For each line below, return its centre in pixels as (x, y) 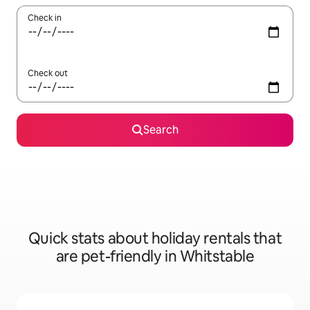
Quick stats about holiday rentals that (155, 238)
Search (161, 130)
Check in (45, 18)
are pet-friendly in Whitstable (155, 256)
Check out (48, 73)
